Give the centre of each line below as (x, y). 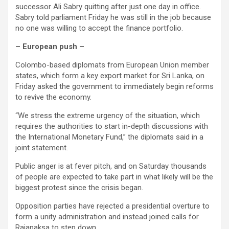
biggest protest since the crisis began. (79, 188)
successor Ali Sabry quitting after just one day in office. (108, 7)
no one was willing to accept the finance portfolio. (99, 28)
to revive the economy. (53, 97)
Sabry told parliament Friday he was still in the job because (113, 18)
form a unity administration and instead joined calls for (107, 217)
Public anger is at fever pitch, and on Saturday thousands (111, 166)
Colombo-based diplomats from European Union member (112, 65)
